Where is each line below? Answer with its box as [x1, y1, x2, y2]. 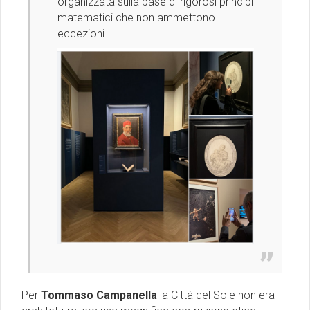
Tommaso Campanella [41, 289, 157, 302]
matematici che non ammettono [57, 10, 215, 24]
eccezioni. [57, 26, 107, 40]
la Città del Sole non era [157, 289, 275, 302]
